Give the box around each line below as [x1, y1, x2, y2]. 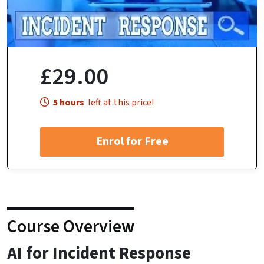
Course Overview [7, 213, 134, 239]
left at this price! [86, 95, 154, 109]
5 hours [53, 95, 84, 109]
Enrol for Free [95, 133, 169, 150]
